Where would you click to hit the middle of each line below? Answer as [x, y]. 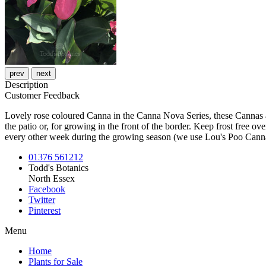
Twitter [42, 200]
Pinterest [45, 211]
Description [26, 85]
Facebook [47, 189]
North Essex [52, 179]
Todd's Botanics [58, 168]
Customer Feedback [42, 96]
